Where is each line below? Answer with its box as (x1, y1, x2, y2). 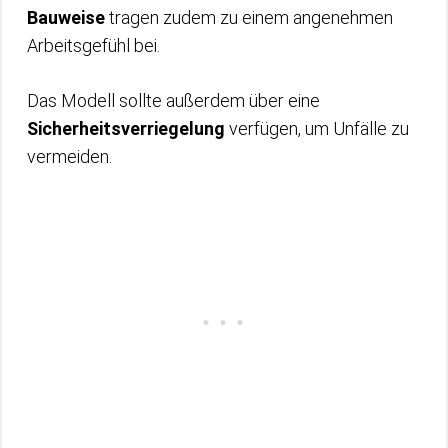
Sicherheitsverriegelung (27, 117, 225, 139)
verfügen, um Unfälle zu (225, 117, 409, 139)
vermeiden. (27, 145, 112, 167)
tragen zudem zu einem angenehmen (105, 6, 393, 28)
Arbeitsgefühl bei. (27, 34, 160, 56)
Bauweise (27, 6, 105, 28)
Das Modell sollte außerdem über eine (27, 89, 320, 111)
